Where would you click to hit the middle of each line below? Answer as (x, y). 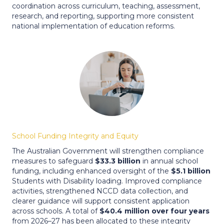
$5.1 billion (191, 171)
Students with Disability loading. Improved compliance (107, 181)
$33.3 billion (118, 161)
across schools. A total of (56, 211)
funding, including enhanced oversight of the (91, 171)
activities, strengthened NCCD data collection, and (100, 191)
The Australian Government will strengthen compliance (108, 151)
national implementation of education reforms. (93, 26)
